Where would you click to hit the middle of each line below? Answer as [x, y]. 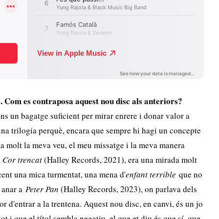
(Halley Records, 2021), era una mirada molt [120, 160]
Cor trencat [22, 160]
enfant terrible [151, 174]
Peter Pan [42, 189]
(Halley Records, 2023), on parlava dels [128, 189]
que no [189, 174]
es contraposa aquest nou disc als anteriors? [103, 101]
